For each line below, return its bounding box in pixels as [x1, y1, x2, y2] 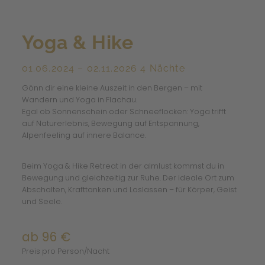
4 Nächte [140, 63, 185, 75]
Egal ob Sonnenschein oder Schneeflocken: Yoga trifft [21, 106, 226, 117]
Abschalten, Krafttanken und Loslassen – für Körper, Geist [21, 185, 237, 195]
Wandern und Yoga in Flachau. [21, 94, 137, 105]
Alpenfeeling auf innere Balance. [21, 130, 146, 140]
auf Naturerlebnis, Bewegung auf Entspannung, [21, 118, 199, 128]
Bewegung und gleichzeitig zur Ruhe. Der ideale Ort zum [21, 173, 234, 183]
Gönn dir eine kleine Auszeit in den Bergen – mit [21, 82, 202, 93]
